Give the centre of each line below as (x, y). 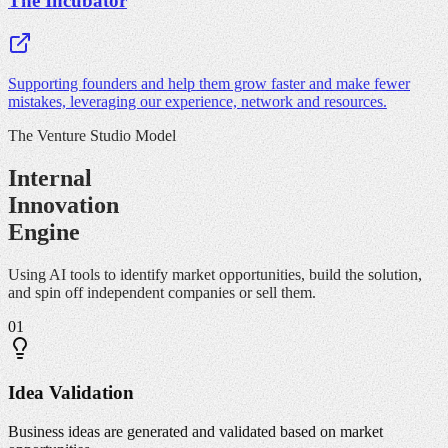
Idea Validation (71, 393)
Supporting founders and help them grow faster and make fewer (209, 83)
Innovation (63, 204)
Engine (44, 231)
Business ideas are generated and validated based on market (195, 431)
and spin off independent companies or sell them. (162, 292)
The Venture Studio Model (92, 135)
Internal (50, 177)
